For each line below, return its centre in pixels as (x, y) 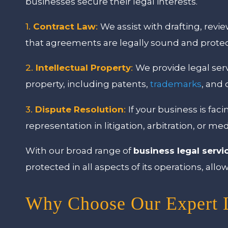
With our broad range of (80, 150)
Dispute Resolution (80, 109)
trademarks (176, 84)
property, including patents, (88, 84)
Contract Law (65, 26)
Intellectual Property (83, 67)
